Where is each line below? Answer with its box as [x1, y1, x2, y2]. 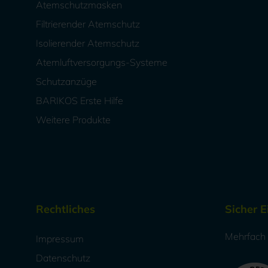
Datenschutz [36, 252, 90, 264]
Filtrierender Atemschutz [36, 18, 140, 31]
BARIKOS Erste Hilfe [36, 95, 123, 107]
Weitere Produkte [36, 114, 111, 126]
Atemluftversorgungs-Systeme [36, 56, 167, 69]
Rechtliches [36, 202, 95, 217]
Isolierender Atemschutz [36, 37, 139, 50]
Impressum [36, 233, 84, 245]
